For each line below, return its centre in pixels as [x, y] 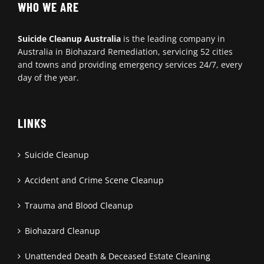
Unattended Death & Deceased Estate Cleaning [118, 256]
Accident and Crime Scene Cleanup [94, 180]
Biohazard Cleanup [62, 230]
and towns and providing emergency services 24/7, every [130, 64]
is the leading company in [173, 38]
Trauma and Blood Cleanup [79, 205]
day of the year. [48, 77]
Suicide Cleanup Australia [69, 38]
